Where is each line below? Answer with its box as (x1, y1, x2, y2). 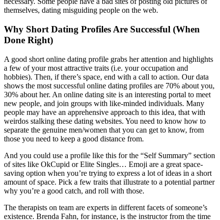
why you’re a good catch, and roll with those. (4, 186, 144, 195)
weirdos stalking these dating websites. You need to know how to (4, 116, 206, 125)
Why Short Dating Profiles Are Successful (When (4, 24, 200, 34)
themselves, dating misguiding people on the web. (4, 6, 158, 15)
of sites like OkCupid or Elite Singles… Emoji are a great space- (4, 160, 203, 168)
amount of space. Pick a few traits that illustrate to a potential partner (4, 177, 215, 186)
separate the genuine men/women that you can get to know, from (4, 125, 204, 134)
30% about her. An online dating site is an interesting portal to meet (4, 90, 211, 99)
